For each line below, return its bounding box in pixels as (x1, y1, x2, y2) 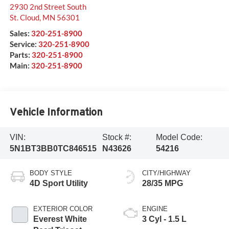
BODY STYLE (29, 169, 72, 177)
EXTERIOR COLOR (33, 204, 93, 213)
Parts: (9, 50, 32, 59)
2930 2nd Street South (9, 2, 86, 11)
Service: (9, 39, 38, 49)
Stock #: (102, 133, 132, 142)
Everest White (33, 214, 87, 223)
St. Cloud (9, 12, 39, 22)
